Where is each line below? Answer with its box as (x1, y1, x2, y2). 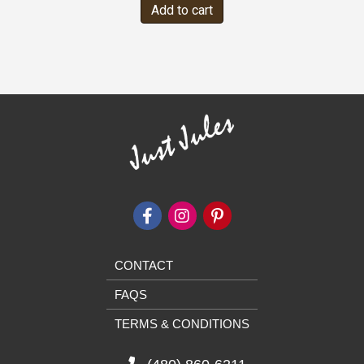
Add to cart (151, 2, 213, 18)
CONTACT (115, 258, 173, 273)
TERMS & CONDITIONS (115, 317, 249, 331)
